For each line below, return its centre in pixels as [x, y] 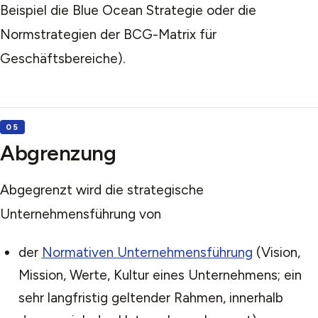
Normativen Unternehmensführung [147, 252]
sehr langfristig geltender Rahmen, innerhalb [150, 297]
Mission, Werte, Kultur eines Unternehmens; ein [160, 275]
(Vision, [276, 252]
